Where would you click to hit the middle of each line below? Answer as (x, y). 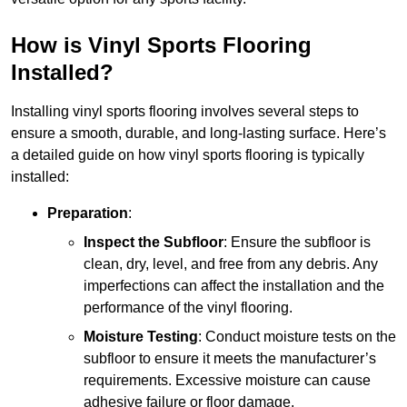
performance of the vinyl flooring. (188, 308)
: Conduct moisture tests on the (297, 337)
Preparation (88, 213)
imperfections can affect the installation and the (234, 286)
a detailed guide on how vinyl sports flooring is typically (188, 155)
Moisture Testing (141, 337)
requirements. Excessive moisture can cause (227, 381)
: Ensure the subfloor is (297, 243)
